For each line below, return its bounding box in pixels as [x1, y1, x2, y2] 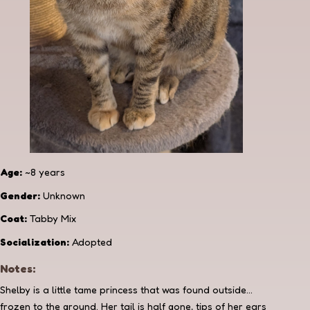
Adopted [69, 235, 112, 248]
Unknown [40, 189, 85, 201]
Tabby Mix [27, 212, 76, 225]
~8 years [22, 166, 65, 178]
